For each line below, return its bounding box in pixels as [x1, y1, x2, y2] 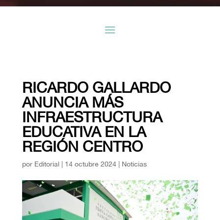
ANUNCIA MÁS [22, 93, 123, 111]
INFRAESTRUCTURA [22, 108, 162, 126]
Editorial [34, 160, 59, 168]
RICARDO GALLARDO [22, 79, 171, 96]
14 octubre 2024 [64, 160, 116, 168]
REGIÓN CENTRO [22, 137, 143, 155]
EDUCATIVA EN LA [22, 123, 146, 140]
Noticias [121, 160, 147, 168]
